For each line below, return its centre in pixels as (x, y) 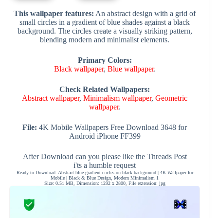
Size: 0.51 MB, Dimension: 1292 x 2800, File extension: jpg (105, 183)
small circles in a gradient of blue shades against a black (105, 22)
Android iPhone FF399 (105, 136)
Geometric (172, 98)
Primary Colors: (105, 60)
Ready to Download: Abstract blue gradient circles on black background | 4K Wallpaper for (105, 172)
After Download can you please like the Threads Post (105, 156)
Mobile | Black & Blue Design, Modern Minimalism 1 (105, 178)
